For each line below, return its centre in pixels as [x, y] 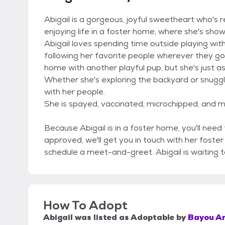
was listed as [102, 217]
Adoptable [152, 217]
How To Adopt [85, 205]
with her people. [75, 92]
